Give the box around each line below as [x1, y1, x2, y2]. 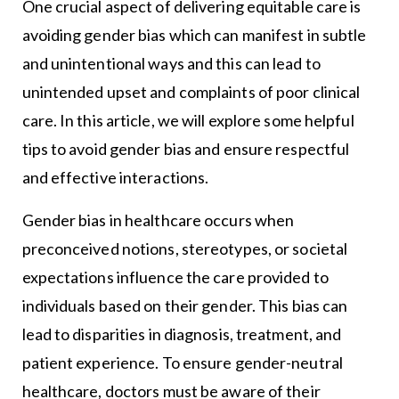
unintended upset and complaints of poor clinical [21, 82, 361, 102]
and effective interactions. [21, 167, 209, 188]
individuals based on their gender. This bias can [21, 296, 348, 316]
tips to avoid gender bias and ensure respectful [21, 139, 350, 159]
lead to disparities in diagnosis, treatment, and [21, 324, 342, 345]
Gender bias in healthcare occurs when [21, 210, 295, 231]
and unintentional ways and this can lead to [21, 53, 321, 74]
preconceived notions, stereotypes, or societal [21, 239, 348, 259]
